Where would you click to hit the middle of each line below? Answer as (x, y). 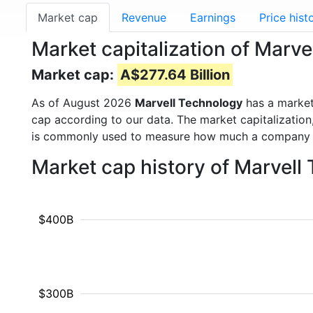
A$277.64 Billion (175, 75)
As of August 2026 (83, 103)
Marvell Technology (189, 103)
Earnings (213, 17)
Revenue (144, 17)
